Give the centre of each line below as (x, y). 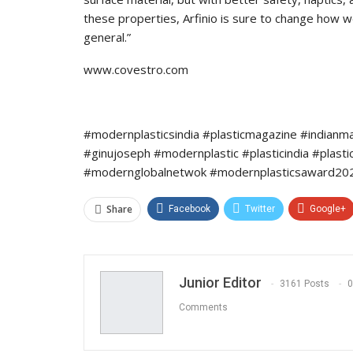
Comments (203, 308)
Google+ (328, 208)
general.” (107, 37)
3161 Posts (305, 284)
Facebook (190, 208)
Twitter (260, 208)
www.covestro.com (136, 69)
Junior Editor (220, 282)
